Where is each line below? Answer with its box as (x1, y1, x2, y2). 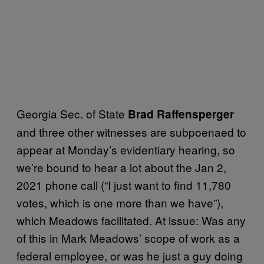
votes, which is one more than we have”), (16, 194, 223, 210)
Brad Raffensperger (125, 105, 234, 122)
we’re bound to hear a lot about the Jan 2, (16, 159, 226, 175)
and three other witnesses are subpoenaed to (16, 123, 246, 140)
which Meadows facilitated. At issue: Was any (16, 212, 246, 228)
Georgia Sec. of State (16, 105, 125, 121)
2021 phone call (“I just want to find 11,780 (16, 176, 231, 193)
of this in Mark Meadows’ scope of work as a (16, 229, 240, 246)
